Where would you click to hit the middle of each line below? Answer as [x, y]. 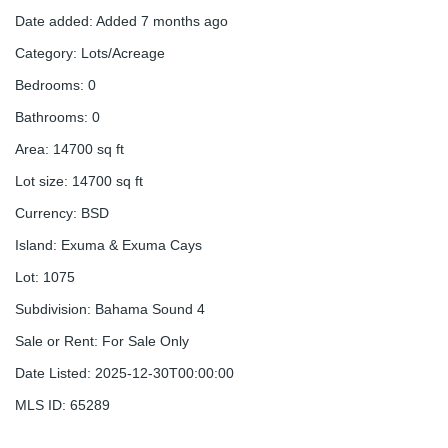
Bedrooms [47, 85]
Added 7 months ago [162, 21]
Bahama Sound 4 [150, 309]
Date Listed [51, 373]
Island [34, 245]
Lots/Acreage [123, 53]
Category [44, 53]
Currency [44, 213]
